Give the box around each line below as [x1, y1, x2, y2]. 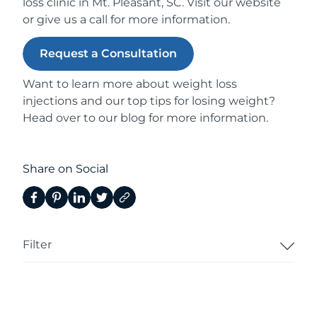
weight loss [173, 76, 237, 91]
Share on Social [23, 161, 108, 175]
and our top [78, 93, 150, 108]
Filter [23, 237, 52, 251]
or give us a [23, 12, 89, 26]
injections [23, 93, 78, 108]
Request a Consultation [40, 46, 177, 60]
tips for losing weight [150, 93, 269, 108]
